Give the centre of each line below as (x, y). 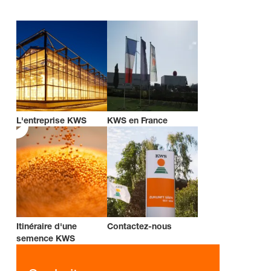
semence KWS (46, 238)
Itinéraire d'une (47, 226)
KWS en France (137, 120)
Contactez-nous (139, 226)
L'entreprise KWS (51, 120)
